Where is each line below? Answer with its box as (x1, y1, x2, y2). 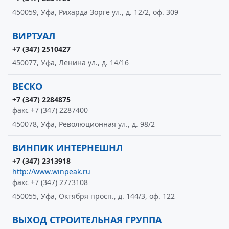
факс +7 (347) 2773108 (12, 177, 88, 187)
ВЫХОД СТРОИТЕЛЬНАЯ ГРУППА (12, 214, 162, 226)
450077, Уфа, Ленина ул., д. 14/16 (12, 58, 129, 67)
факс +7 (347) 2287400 (12, 105, 88, 115)
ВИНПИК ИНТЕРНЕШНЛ (12, 142, 123, 154)
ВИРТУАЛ (12, 30, 55, 42)
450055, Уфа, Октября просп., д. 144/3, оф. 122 (12, 191, 175, 201)
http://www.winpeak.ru (12, 167, 90, 176)
